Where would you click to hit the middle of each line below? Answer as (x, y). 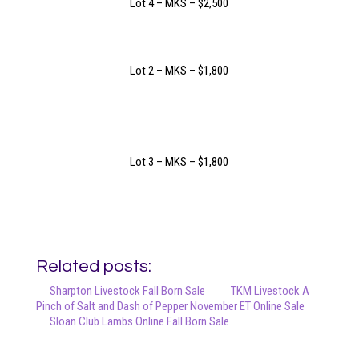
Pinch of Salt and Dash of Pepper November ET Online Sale (170, 306)
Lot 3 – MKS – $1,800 (179, 161)
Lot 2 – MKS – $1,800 (179, 70)
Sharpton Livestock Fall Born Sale (127, 290)
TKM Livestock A (270, 290)
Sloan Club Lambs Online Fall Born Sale (139, 321)
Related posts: (93, 266)
